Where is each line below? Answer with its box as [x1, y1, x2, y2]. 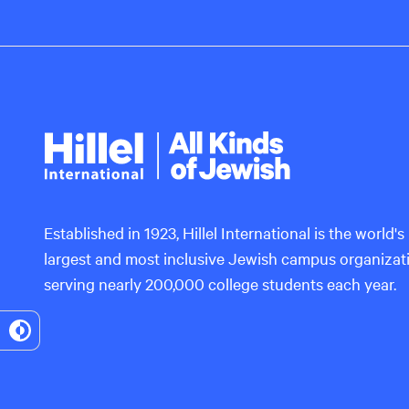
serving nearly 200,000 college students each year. [44, 272, 396, 294]
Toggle [18, 332, 72, 356]
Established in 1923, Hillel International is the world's [44, 221, 404, 243]
